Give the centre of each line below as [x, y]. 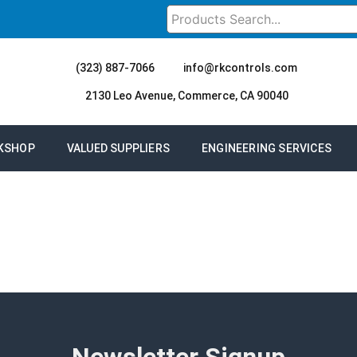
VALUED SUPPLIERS [118, 148]
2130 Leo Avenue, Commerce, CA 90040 [186, 96]
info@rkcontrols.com [240, 68]
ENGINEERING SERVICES [267, 148]
